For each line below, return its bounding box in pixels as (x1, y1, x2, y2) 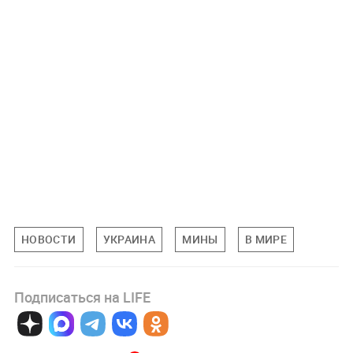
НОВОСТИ (20, 232, 76, 247)
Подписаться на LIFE (13, 287, 150, 307)
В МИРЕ (244, 232, 288, 247)
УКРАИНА (102, 232, 156, 247)
